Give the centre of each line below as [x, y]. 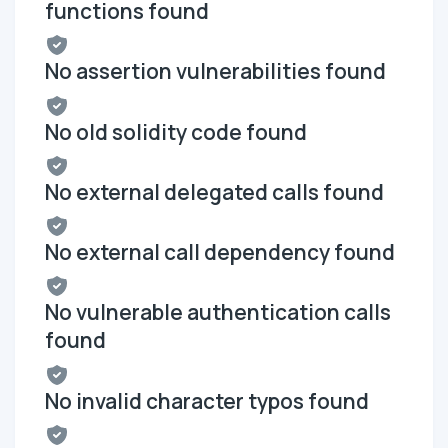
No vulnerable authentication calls [218, 312]
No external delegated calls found [214, 191]
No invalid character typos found [207, 400]
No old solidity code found [176, 131]
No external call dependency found [220, 252]
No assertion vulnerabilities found [215, 71]
